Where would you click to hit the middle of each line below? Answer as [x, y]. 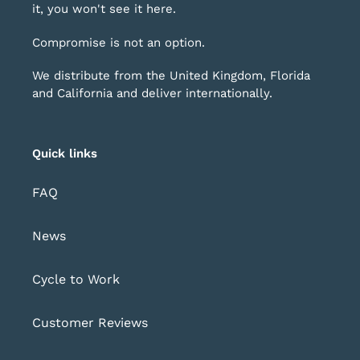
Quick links [65, 154]
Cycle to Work [76, 279]
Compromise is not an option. [119, 42]
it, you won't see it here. [104, 9]
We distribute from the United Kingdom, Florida [171, 76]
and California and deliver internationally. [154, 94]
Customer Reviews [90, 322]
